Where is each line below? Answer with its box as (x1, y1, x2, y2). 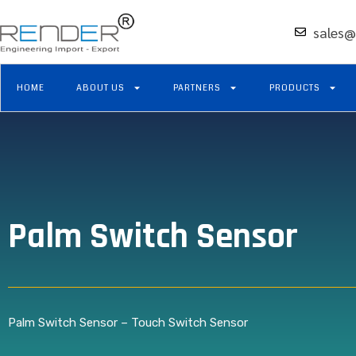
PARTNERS (173, 81, 221, 94)
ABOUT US (76, 81, 125, 94)
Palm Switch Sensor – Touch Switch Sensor (8, 315, 248, 330)
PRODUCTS (269, 81, 320, 94)
